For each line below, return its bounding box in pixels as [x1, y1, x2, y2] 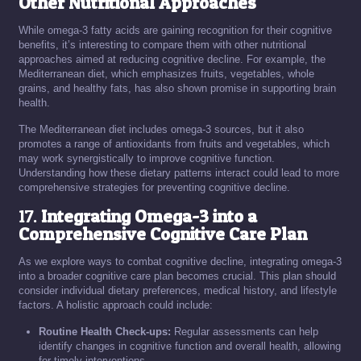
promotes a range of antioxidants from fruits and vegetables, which [19, 138, 330, 150]
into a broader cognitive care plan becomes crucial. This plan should [19, 270, 336, 282]
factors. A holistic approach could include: [19, 299, 213, 311]
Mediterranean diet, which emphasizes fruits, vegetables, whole [19, 68, 314, 80]
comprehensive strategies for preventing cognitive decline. [19, 181, 290, 193]
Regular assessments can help [171, 326, 318, 338]
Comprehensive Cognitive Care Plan [19, 223, 307, 244]
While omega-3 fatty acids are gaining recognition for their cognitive [19, 24, 332, 36]
